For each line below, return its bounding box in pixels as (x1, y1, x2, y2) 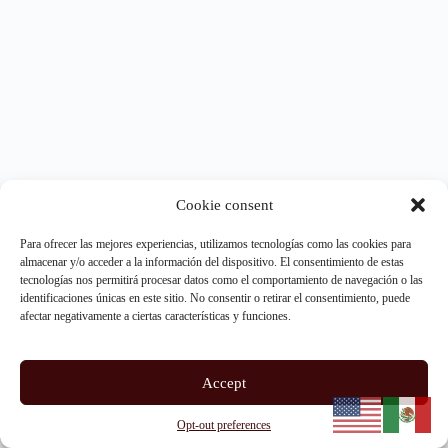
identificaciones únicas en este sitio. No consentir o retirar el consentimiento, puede (20, 291, 410, 305)
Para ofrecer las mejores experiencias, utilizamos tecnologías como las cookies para (20, 237, 411, 251)
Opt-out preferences (177, 418, 271, 432)
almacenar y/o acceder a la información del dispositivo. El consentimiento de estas (20, 255, 404, 269)
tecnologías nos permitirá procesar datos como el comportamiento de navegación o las (20, 273, 423, 287)
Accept (202, 374, 246, 391)
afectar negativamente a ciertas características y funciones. (20, 309, 291, 323)
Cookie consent (175, 196, 273, 213)
